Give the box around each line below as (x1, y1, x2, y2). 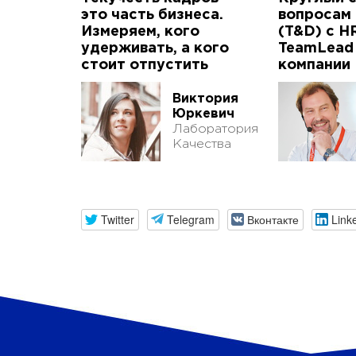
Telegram (166, 211, 215, 227)
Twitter (100, 211, 134, 227)
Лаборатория (172, 123, 258, 136)
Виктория (172, 93, 238, 106)
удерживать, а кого (81, 42, 229, 56)
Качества (172, 138, 231, 151)
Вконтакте (246, 211, 299, 227)
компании (278, 59, 350, 72)
